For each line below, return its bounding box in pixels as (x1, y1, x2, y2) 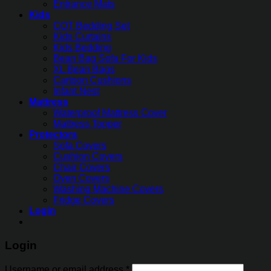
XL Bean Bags (53, 64, 115, 75)
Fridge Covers (53, 195, 114, 206)
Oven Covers (53, 173, 109, 184)
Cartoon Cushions (53, 75, 131, 86)
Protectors (29, 129, 77, 140)
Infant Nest (53, 86, 99, 97)
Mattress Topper (53, 119, 122, 129)
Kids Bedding (53, 42, 111, 53)
